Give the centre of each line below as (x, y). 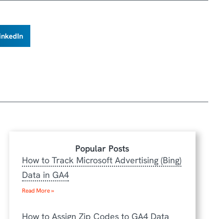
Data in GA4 (45, 175)
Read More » (38, 191)
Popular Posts (102, 149)
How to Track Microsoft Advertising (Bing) (101, 160)
